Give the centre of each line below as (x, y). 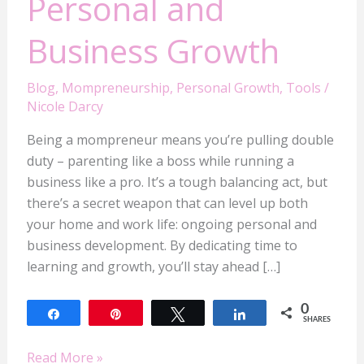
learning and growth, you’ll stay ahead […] (153, 267)
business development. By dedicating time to (162, 246)
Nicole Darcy (65, 107)
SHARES (317, 320)
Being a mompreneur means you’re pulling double (180, 140)
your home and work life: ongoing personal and (171, 225)
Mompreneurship (115, 88)
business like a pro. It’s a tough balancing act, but (177, 182)
